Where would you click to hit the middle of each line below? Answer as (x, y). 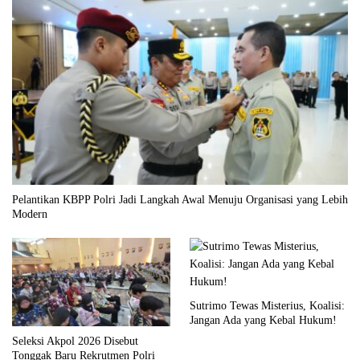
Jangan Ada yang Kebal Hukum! (263, 320)
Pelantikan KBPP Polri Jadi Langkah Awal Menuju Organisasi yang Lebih (180, 199)
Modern (30, 214)
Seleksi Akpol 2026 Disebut (75, 342)
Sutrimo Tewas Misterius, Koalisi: (267, 305)
